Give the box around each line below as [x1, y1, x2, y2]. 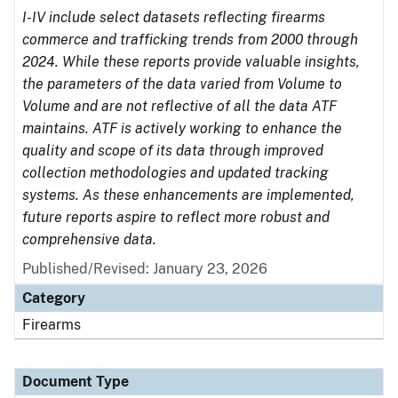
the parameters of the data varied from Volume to [22, 76, 342, 92]
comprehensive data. [22, 231, 156, 248]
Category [22, 290, 85, 306]
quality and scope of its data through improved [22, 142, 323, 159]
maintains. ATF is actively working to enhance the [22, 120, 342, 137]
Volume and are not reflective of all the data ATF [22, 98, 337, 115]
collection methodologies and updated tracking [22, 164, 329, 181]
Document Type [22, 373, 129, 390]
